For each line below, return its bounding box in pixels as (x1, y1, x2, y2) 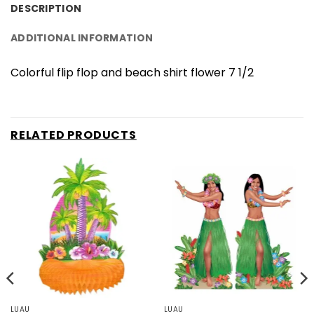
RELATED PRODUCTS (11, 127, 137, 144)
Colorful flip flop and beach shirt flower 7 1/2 (11, 64, 254, 81)
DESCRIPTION (11, 1, 82, 16)
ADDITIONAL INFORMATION (11, 31, 153, 46)
